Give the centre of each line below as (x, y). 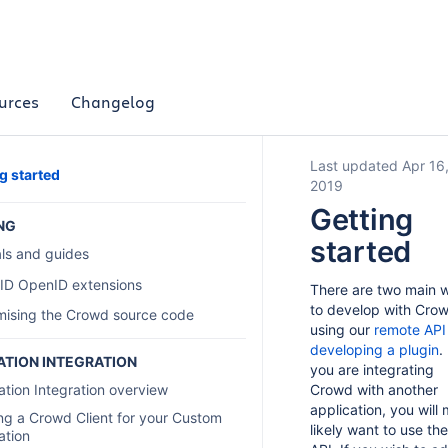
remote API (410, 329)
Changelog (112, 101)
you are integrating (372, 369)
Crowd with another (374, 389)
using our (342, 329)
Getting (361, 219)
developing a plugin (374, 349)
